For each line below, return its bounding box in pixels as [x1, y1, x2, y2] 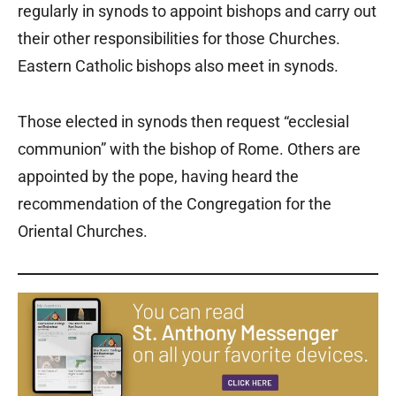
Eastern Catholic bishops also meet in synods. [18, 57, 342, 76]
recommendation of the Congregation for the [18, 194, 331, 214]
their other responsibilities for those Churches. [18, 29, 340, 49]
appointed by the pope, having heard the [18, 167, 299, 187]
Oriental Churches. [18, 222, 148, 241]
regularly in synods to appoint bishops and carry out [18, 2, 377, 21]
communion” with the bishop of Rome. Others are [18, 140, 361, 159]
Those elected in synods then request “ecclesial [18, 112, 349, 132]
